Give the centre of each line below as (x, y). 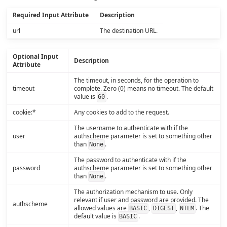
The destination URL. (128, 31)
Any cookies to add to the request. (121, 112)
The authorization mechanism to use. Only (133, 192)
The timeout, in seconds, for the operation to (136, 81)
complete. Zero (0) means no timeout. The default (143, 89)
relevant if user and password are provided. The (141, 200)
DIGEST (163, 209)
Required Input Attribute (50, 15)
